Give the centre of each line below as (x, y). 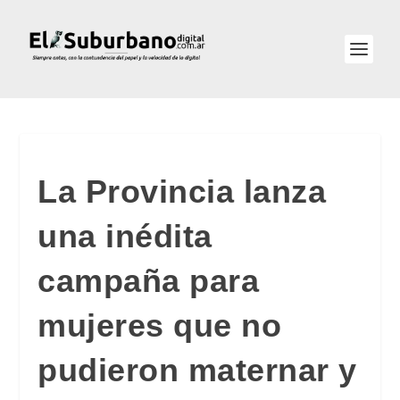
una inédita (125, 236)
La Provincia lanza (182, 192)
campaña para (149, 281)
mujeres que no (160, 325)
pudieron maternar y (197, 370)
